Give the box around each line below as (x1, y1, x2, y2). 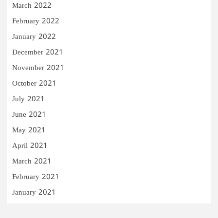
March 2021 (12, 157, 52, 166)
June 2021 (12, 110, 46, 120)
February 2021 (12, 172, 59, 182)
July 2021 (12, 94, 45, 104)
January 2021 (12, 188, 56, 198)
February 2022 (12, 17, 59, 26)
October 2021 (12, 79, 56, 89)
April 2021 (12, 141, 48, 151)
